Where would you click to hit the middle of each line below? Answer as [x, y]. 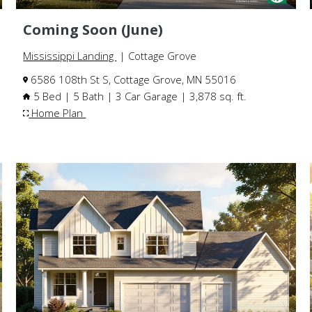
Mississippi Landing [70, 56]
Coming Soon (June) [93, 30]
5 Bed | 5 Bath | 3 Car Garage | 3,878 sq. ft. [139, 96]
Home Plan [57, 113]
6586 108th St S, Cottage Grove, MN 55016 [132, 80]
